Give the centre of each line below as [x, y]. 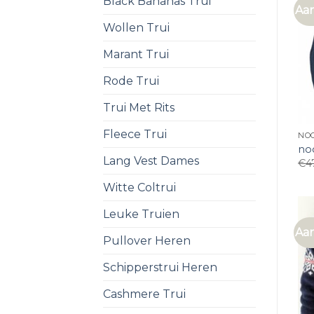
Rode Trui [131, 81]
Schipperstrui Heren [160, 267]
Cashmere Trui [144, 294]
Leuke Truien [141, 214]
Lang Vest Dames [151, 161]
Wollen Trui [136, 27]
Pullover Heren [147, 240]
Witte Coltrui [139, 187]
